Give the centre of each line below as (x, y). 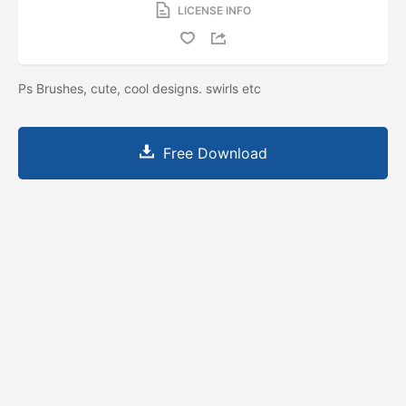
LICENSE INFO (214, 10)
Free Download (215, 153)
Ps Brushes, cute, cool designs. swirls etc (141, 88)
